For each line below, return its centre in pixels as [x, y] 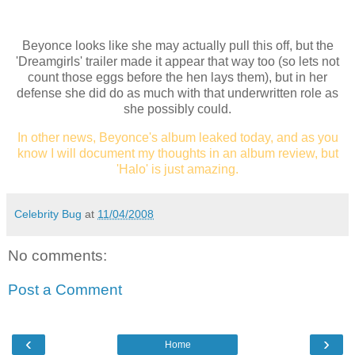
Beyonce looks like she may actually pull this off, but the [177, 46]
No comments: [57, 255]
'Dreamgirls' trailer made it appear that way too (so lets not [177, 62]
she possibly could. [177, 109]
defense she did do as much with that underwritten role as [177, 94]
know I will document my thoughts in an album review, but [177, 153]
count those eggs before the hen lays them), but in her [177, 78]
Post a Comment [65, 290]
